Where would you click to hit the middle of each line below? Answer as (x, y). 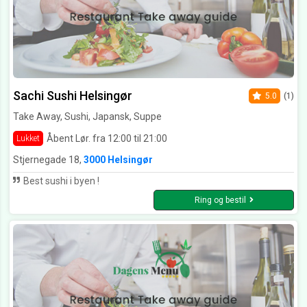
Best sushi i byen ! (60, 181)
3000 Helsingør (118, 160)
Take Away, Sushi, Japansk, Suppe (87, 117)
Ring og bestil (220, 200)
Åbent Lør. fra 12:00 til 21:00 (107, 138)
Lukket (28, 139)
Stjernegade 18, (48, 160)
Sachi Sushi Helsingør (73, 96)
